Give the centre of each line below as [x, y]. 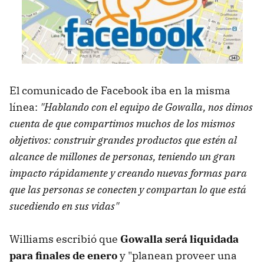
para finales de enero [63, 256]
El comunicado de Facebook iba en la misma [120, 91]
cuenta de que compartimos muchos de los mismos [122, 124]
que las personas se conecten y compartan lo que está [128, 190]
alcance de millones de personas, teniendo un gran [122, 157]
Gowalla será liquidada [179, 239]
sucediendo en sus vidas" [64, 206]
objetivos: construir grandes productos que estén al [123, 140]
